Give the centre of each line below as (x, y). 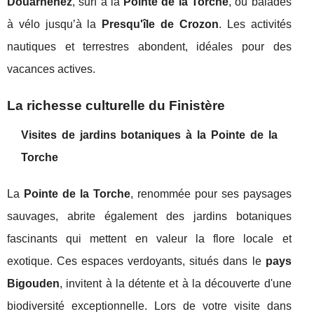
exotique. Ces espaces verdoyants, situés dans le (136, 261)
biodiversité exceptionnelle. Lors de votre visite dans (149, 306)
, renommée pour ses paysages (211, 194)
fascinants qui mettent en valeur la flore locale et (149, 239)
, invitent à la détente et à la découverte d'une (176, 284)
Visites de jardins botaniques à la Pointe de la (149, 135)
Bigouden (33, 284)
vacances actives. (51, 69)
